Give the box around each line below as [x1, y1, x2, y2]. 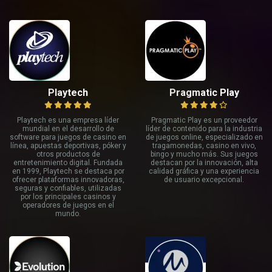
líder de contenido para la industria [146, 124, 262, 133]
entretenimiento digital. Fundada [13, 158, 123, 167]
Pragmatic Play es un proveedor [151, 115, 257, 124]
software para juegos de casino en [10, 132, 126, 141]
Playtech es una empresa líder [17, 115, 119, 124]
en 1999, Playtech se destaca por [12, 166, 124, 175]
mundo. [55, 209, 81, 218]
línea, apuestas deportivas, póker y [10, 141, 126, 150]
